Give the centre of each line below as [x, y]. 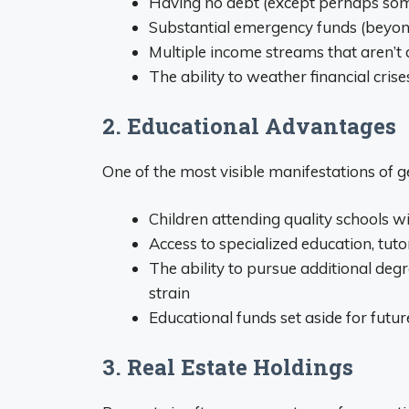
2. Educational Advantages [249, 126]
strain [169, 293]
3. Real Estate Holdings [228, 367]
